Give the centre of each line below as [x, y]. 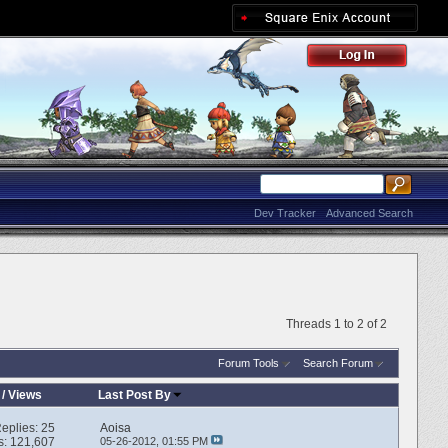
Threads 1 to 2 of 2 [336, 324]
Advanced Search [369, 213]
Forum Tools [248, 362]
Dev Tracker [285, 213]
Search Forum [338, 362]
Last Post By [135, 394]
